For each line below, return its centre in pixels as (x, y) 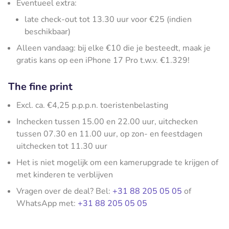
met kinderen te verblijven (65, 175)
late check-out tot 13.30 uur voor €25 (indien (108, 19)
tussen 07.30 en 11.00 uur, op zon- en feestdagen (109, 134)
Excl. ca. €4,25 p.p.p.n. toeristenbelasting (92, 105)
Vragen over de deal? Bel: (64, 191)
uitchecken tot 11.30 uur (62, 146)
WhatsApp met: (47, 203)
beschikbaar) (48, 31)
